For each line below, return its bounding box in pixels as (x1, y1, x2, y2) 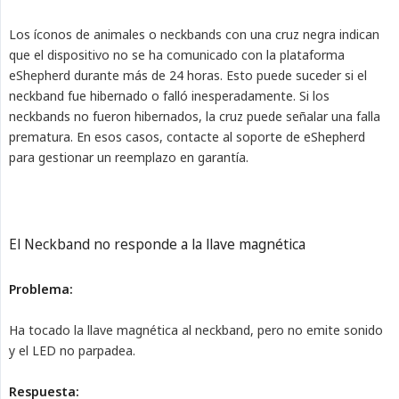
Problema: (9, 281, 73, 298)
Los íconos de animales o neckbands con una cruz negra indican (9, 26, 379, 44)
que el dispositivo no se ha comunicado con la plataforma (9, 46, 345, 64)
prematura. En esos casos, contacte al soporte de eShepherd (9, 128, 365, 146)
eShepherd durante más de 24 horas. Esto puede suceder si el (9, 67, 367, 85)
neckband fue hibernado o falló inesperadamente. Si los (9, 87, 330, 105)
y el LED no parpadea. (9, 342, 135, 360)
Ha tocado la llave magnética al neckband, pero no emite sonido (9, 322, 383, 339)
